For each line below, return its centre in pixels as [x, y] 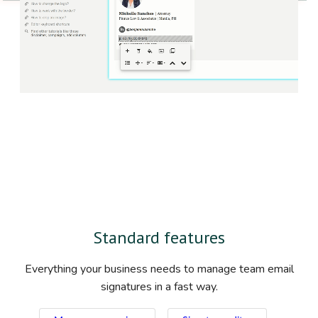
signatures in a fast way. [159, 287]
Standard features [159, 238]
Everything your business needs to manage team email [159, 269]
